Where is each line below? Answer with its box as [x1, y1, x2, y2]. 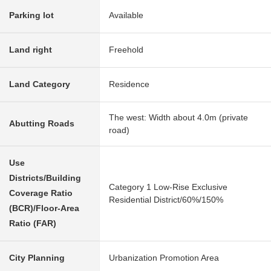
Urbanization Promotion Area [109, 253, 219, 263]
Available [109, 10, 143, 21]
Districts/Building [9, 173, 81, 183]
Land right [9, 45, 52, 55]
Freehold [109, 45, 143, 55]
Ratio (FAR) [9, 218, 56, 229]
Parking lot [9, 10, 54, 21]
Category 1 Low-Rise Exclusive [109, 182, 227, 192]
